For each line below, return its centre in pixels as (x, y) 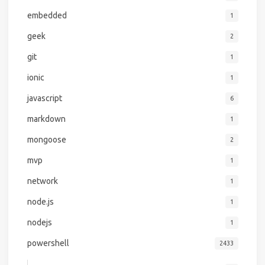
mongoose (46, 139)
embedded (47, 15)
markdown (46, 119)
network (42, 181)
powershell (48, 243)
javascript (44, 98)
